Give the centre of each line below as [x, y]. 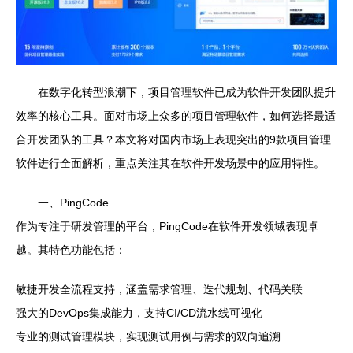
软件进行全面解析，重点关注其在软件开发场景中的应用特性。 [170, 163]
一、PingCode [73, 202]
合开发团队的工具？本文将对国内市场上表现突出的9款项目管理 [173, 139]
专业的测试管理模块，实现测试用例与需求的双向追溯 [148, 336]
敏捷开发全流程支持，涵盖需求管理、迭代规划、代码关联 [159, 289]
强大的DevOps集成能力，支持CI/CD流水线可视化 [139, 312]
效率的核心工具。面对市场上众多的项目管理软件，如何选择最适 [176, 115]
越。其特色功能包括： [71, 249]
